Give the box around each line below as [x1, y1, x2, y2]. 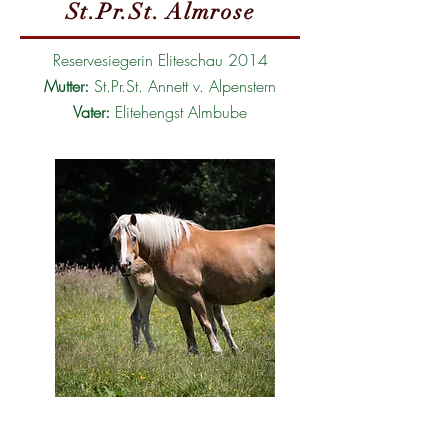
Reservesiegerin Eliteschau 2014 [52, 49, 268, 71]
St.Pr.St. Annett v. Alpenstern [94, 75, 276, 97]
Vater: [73, 101, 110, 123]
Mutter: [44, 75, 94, 97]
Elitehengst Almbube [110, 101, 247, 123]
